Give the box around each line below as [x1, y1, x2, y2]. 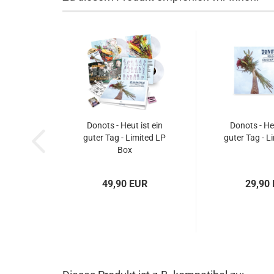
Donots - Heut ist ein [86, 120, 163, 130]
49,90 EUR [102, 178, 147, 190]
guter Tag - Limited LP [83, 133, 166, 143]
